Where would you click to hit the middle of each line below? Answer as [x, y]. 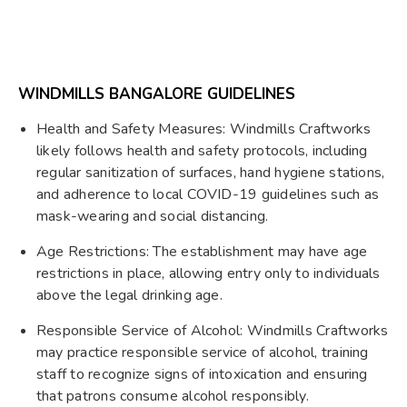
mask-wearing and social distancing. [153, 216]
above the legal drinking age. [129, 295]
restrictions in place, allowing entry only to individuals [208, 273]
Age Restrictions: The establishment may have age [202, 251]
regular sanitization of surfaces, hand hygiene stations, [211, 172]
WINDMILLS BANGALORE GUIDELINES [157, 94]
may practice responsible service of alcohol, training [203, 352]
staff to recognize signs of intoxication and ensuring [202, 374]
